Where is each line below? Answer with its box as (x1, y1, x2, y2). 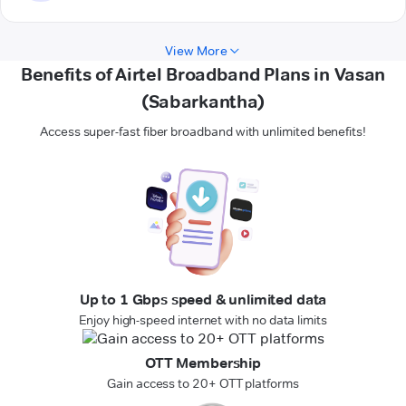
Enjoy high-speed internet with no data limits (79, 312, 327, 329)
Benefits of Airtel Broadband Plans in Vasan (20, 63, 386, 86)
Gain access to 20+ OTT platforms (107, 375, 299, 392)
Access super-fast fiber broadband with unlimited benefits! (40, 123, 366, 140)
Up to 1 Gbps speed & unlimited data (79, 291, 327, 309)
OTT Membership (145, 354, 261, 372)
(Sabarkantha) (140, 91, 266, 113)
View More (165, 43, 227, 60)
